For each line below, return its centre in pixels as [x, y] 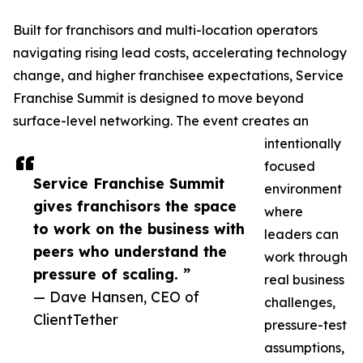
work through [306, 257]
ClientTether [76, 320]
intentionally [303, 144]
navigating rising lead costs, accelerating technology [180, 53]
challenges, [300, 303]
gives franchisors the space [135, 206]
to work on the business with [139, 229]
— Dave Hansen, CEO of [116, 297]
